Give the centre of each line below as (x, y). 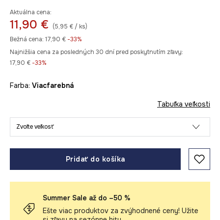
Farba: (21, 85)
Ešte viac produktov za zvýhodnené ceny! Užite (121, 211)
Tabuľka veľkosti (184, 104)
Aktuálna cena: (31, 12)
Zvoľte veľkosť (35, 127)
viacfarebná (55, 85)
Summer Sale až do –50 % (86, 198)
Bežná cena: (27, 39)
